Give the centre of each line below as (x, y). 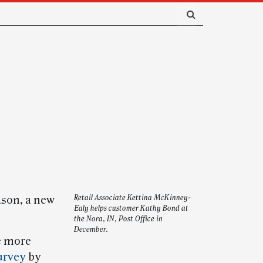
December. (91, 230)
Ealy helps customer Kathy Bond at (131, 208)
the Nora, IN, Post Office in (118, 219)
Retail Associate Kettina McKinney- (132, 198)
